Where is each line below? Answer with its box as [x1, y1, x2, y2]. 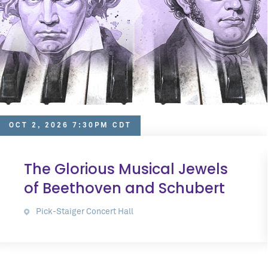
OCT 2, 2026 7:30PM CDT [9, 122, 132, 129]
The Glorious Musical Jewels [24, 159, 228, 179]
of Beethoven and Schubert [24, 178, 225, 198]
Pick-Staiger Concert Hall [36, 208, 133, 216]
